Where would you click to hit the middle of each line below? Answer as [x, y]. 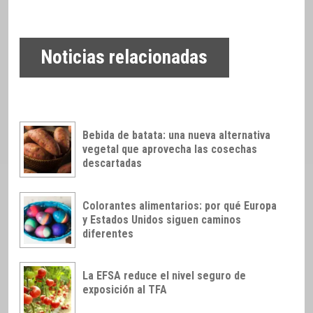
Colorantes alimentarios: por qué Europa [180, 205]
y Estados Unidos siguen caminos [162, 219]
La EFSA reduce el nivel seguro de [164, 276]
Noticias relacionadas [124, 58]
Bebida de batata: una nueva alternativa [176, 135]
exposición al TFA [125, 290]
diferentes [108, 233]
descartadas [112, 163]
